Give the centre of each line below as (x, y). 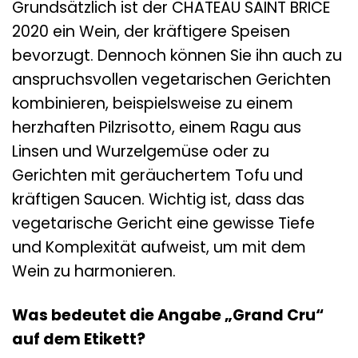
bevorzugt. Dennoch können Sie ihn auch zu (177, 55)
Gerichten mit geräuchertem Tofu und (157, 175)
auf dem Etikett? (79, 339)
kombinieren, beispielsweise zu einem (153, 103)
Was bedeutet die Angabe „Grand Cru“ (168, 315)
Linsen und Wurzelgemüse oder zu (141, 151)
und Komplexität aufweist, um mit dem (159, 247)
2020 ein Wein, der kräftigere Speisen (151, 31)
